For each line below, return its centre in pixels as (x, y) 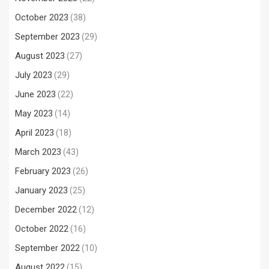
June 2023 (35, 95)
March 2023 (38, 152)
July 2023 (34, 75)
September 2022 (47, 248)
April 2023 (35, 133)
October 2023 (42, 18)
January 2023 (41, 191)
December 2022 (46, 210)
